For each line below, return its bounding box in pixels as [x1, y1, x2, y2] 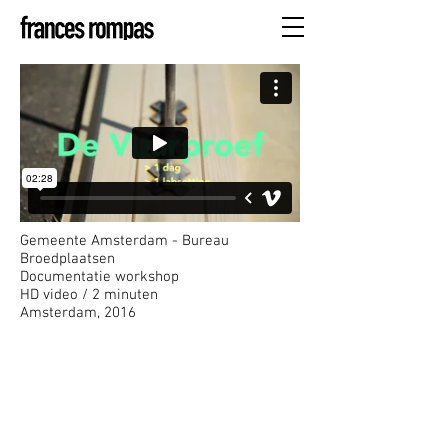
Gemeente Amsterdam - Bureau [20, 232, 229, 250]
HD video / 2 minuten [20, 286, 158, 304]
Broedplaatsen [20, 250, 115, 268]
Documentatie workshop [20, 268, 179, 286]
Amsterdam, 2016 [20, 304, 136, 322]
